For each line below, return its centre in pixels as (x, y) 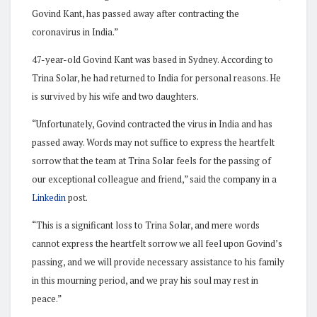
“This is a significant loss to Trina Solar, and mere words (146, 225)
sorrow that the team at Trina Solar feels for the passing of (151, 160)
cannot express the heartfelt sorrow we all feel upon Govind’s (157, 243)
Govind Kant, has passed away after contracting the (136, 13)
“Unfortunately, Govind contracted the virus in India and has (152, 123)
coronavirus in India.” (75, 31)
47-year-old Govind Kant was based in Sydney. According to (152, 59)
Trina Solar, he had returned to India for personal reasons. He (156, 77)
